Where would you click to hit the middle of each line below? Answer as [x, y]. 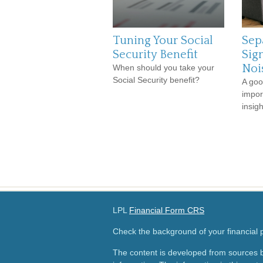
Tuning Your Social [163, 41]
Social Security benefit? [156, 80]
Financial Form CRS [167, 210]
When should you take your [163, 68]
